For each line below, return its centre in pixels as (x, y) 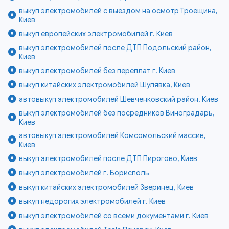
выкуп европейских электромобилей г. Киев (96, 34)
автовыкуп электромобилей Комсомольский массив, (113, 136)
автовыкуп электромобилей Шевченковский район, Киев (119, 99)
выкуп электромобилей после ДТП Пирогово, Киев (108, 159)
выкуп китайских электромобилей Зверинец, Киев (107, 187)
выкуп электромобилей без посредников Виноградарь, (117, 113)
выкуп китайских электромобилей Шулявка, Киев (105, 85)
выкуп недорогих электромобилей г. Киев (93, 202)
